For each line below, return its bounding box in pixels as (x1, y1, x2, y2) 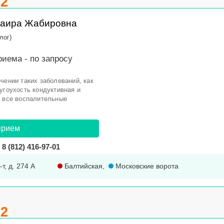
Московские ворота (113, 162, 178, 170)
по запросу (30, 54, 72, 63)
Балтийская (62, 162, 102, 170)
